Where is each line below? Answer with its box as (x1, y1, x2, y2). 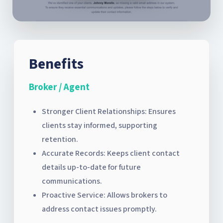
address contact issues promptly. (42, 203, 157, 215)
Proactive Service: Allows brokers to (42, 189, 167, 201)
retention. (42, 133, 78, 145)
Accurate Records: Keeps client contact (42, 147, 180, 159)
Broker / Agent (29, 80, 90, 94)
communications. (42, 175, 102, 187)
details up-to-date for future (42, 161, 141, 173)
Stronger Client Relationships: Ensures (42, 106, 176, 117)
